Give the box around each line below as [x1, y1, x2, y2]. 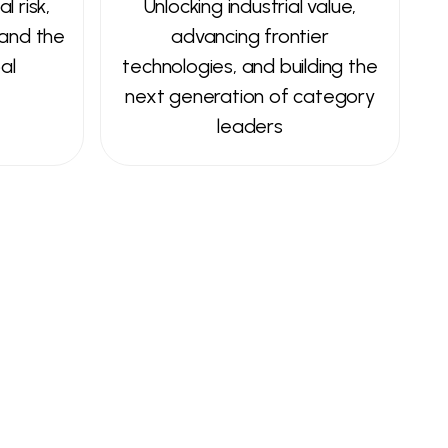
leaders [217, 114, 283, 138]
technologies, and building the [122, 54, 378, 78]
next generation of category [125, 84, 375, 108]
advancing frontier [171, 24, 329, 48]
